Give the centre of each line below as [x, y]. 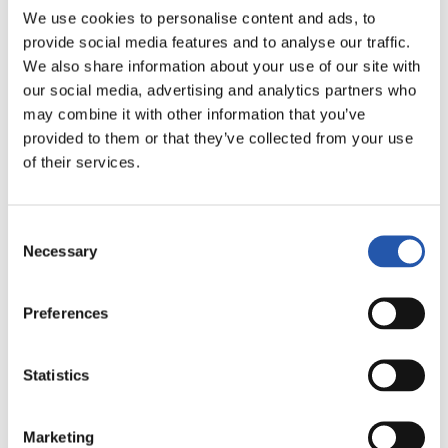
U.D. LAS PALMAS [361, 198]
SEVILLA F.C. [97, 198]
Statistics [56, 374]
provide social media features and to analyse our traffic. [217, 41]
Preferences [66, 312]
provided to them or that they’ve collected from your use [218, 137]
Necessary [60, 250]
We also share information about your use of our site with [222, 65]
